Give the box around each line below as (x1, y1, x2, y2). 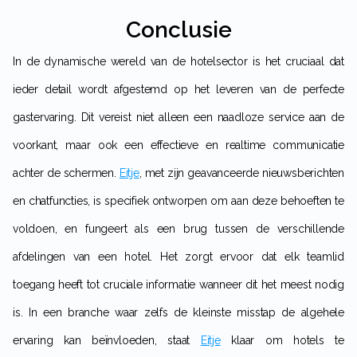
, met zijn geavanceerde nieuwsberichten (139, 166, 344, 179)
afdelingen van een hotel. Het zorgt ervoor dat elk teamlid (13, 249, 344, 263)
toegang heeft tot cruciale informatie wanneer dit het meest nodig (13, 277, 344, 291)
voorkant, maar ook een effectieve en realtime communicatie (13, 138, 344, 151)
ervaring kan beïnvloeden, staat (13, 333, 201, 347)
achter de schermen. (13, 166, 120, 179)
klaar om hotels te (220, 333, 344, 347)
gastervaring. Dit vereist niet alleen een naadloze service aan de (13, 110, 344, 124)
